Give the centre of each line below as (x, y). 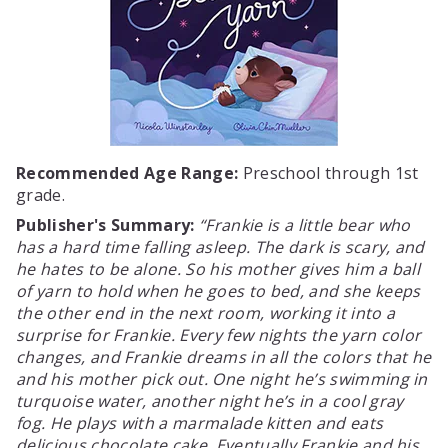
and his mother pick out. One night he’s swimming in (222, 379)
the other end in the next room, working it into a (206, 313)
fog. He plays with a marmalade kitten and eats (200, 423)
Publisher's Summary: (105, 225)
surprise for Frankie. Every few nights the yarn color (219, 335)
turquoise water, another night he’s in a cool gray (210, 401)
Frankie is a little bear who (308, 225)
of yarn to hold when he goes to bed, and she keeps (218, 291)
